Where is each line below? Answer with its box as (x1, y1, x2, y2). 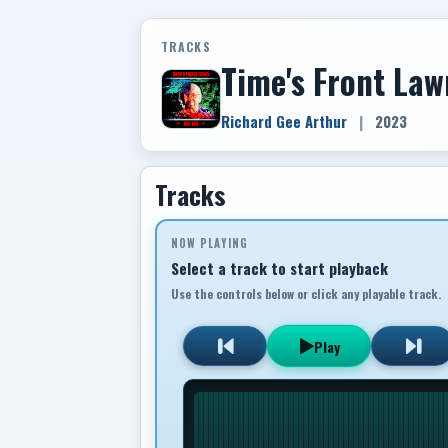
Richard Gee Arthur (221, 110, 347, 132)
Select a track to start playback (171, 257, 388, 279)
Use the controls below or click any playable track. (171, 285, 441, 302)
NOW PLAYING (171, 235, 248, 251)
